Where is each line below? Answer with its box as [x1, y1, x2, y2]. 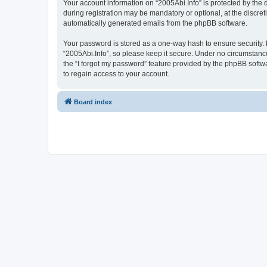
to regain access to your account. [63, 69, 169, 78]
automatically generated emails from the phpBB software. [63, 18, 247, 27]
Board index [74, 98, 112, 105]
